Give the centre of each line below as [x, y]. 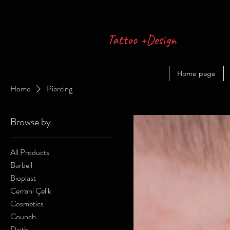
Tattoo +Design [142, 40]
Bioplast [23, 178]
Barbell [21, 165]
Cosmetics [27, 203]
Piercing [60, 88]
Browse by [31, 122]
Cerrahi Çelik [31, 190]
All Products [30, 152]
